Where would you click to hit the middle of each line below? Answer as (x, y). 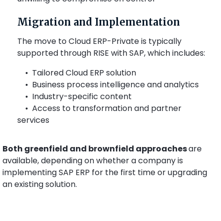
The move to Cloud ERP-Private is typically (99, 41)
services (34, 120)
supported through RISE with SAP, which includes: (112, 53)
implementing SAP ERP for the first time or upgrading (105, 173)
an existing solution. (40, 184)
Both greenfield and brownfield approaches (95, 149)
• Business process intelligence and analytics (109, 85)
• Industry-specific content (75, 97)
